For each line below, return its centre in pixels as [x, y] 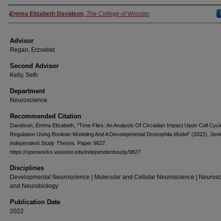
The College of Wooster [118, 14]
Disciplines [27, 168]
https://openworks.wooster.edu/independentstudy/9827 [75, 152]
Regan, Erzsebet [32, 50]
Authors [25, 14]
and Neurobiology [34, 186]
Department [27, 91]
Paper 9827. [91, 143]
